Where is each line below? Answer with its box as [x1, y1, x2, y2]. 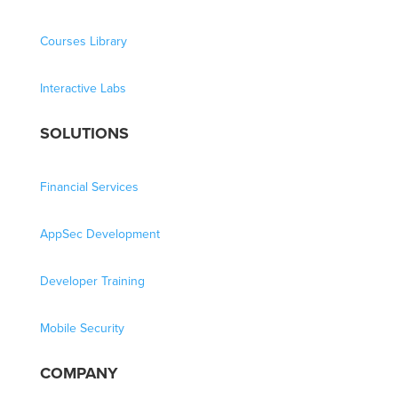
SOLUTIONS [39, 122, 129, 145]
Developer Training [39, 272, 145, 291]
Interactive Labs [39, 79, 126, 98]
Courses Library [39, 32, 127, 51]
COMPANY [39, 362, 118, 385]
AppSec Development [39, 225, 160, 243]
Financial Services [39, 178, 139, 196]
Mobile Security [39, 319, 124, 338]
